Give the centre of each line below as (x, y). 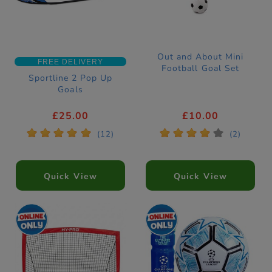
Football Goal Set (200, 69)
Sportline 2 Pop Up (70, 78)
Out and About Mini (200, 57)
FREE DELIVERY (70, 62)
